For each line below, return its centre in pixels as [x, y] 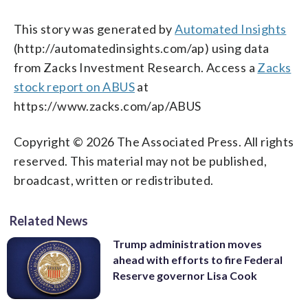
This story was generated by [95, 29]
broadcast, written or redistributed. [114, 180]
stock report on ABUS [74, 86]
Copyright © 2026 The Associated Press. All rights [154, 141]
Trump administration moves [187, 243]
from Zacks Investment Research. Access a [136, 67]
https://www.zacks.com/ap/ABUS [108, 106]
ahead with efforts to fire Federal [198, 259]
